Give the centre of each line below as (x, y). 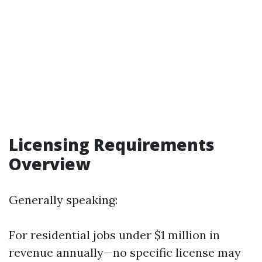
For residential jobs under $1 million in (114, 235)
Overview (49, 164)
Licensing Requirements (112, 144)
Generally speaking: (63, 200)
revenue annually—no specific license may (125, 252)
